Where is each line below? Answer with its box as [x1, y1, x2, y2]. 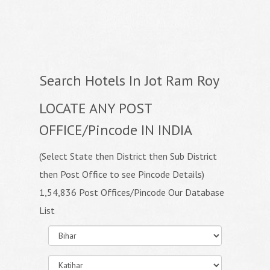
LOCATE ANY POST [39, 99, 152, 118]
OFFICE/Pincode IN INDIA [39, 121, 192, 139]
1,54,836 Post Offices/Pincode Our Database [39, 186, 224, 198]
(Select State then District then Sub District [39, 150, 217, 162]
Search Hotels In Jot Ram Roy [39, 71, 219, 90]
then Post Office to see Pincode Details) [39, 168, 204, 180]
